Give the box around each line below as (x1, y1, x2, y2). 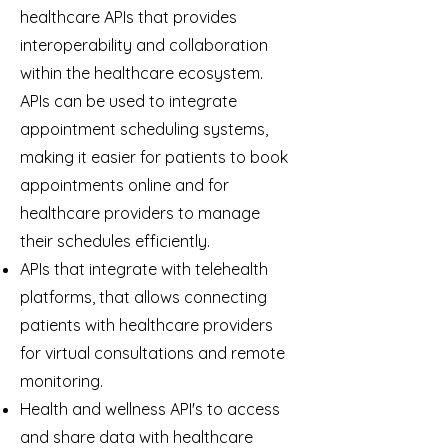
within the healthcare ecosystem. (20, 63, 263, 83)
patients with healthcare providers (20, 315, 273, 335)
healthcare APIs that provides (20, 7, 237, 27)
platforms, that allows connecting (20, 287, 267, 307)
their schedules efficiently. (20, 231, 210, 251)
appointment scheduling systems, (20, 119, 268, 139)
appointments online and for (20, 175, 229, 195)
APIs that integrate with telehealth (20, 259, 268, 279)
